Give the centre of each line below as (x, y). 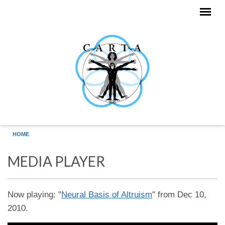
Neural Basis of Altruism (107, 195)
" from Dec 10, (179, 195)
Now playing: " (34, 195)
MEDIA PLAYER (56, 161)
